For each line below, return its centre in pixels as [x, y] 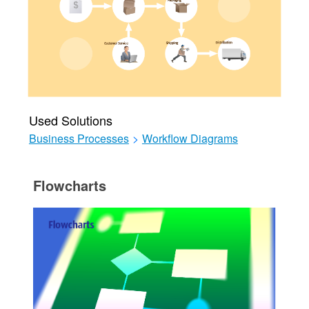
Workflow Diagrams [190, 139]
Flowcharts [69, 186]
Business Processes [79, 139]
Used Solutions [70, 120]
